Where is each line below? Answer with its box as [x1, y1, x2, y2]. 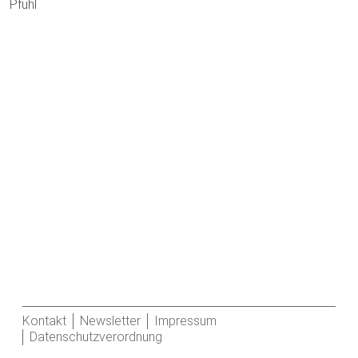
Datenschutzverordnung [30, 329, 162, 344]
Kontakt [22, 313, 66, 328]
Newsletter [80, 313, 141, 328]
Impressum [154, 313, 217, 328]
